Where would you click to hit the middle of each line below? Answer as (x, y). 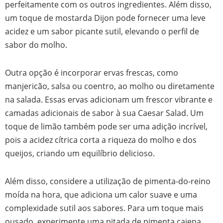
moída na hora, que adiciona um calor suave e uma (101, 194)
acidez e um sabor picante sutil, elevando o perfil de (102, 31)
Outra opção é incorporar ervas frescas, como (92, 73)
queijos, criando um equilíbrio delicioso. (80, 153)
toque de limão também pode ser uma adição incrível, (106, 126)
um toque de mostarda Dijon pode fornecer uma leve (105, 18)
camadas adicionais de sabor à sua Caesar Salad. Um (104, 113)
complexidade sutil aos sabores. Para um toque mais (104, 208)
